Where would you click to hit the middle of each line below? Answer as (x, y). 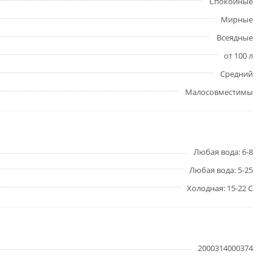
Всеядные (235, 38)
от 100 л (238, 56)
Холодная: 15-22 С (220, 188)
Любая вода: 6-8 (223, 152)
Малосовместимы (219, 92)
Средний (237, 74)
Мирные (237, 19)
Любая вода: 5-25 (221, 170)
